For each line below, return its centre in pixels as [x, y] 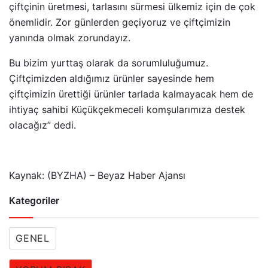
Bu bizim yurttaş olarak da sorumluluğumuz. [110, 63]
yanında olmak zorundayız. [70, 38]
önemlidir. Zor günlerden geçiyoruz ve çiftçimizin [120, 22]
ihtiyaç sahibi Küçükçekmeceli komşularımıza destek [127, 109]
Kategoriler [34, 200]
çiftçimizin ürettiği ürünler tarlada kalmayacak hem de [131, 94]
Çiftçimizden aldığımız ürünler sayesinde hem [112, 78]
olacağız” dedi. [42, 125]
